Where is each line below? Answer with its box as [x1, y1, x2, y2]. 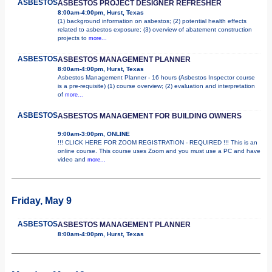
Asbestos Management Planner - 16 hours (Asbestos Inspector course [58, 73, 255, 81]
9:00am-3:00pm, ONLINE [58, 130, 130, 137]
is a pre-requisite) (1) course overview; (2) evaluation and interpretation [58, 82, 255, 89]
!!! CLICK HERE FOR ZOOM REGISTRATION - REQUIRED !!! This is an [58, 138, 257, 146]
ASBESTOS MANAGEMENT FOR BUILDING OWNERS [58, 111, 242, 120]
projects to [58, 34, 89, 41]
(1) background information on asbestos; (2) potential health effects [58, 17, 246, 24]
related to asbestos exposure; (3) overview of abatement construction [58, 25, 252, 33]
